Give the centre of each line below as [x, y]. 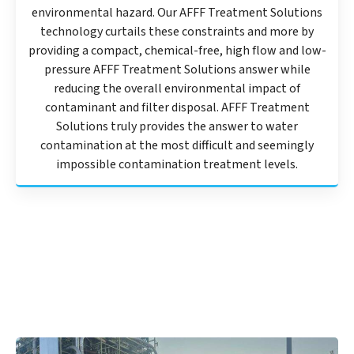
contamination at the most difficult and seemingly [177, 146]
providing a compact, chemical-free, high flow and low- [177, 51]
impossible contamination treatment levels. [177, 165]
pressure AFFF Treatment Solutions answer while [177, 70]
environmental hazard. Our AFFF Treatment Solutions [177, 13]
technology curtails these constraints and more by [177, 32]
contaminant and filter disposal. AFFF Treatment [177, 108]
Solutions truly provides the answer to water [177, 127]
